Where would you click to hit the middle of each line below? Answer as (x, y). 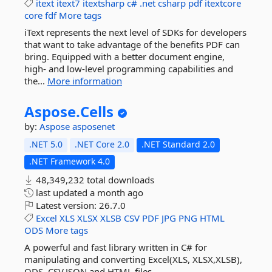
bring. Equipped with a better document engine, (124, 56)
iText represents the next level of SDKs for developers (135, 32)
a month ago (117, 192)
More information (85, 81)
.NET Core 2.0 (102, 144)
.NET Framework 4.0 (70, 161)
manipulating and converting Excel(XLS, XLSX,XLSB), (133, 259)
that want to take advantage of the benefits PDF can (132, 44)
